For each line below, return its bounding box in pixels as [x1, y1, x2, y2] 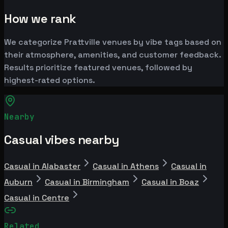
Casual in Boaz [141, 176, 199, 187]
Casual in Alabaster [4, 160, 80, 172]
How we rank [4, 11, 76, 27]
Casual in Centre [4, 192, 69, 203]
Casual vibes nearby [4, 131, 119, 148]
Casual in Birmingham [45, 176, 129, 187]
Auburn [4, 176, 33, 187]
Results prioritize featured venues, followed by [4, 62, 192, 73]
